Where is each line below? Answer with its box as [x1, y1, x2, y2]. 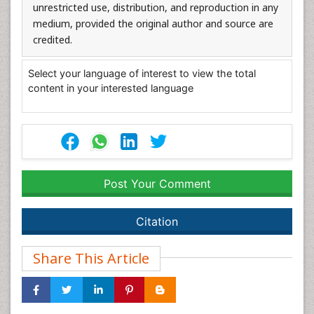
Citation [136, 214, 178, 228]
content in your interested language [28, 82, 193, 94]
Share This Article [33, 249, 149, 268]
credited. [33, 33, 72, 46]
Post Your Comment [103, 177, 211, 191]
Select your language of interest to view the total [28, 67, 256, 79]
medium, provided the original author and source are [33, 17, 273, 30]
